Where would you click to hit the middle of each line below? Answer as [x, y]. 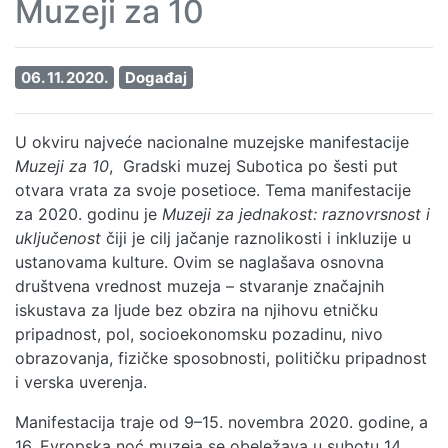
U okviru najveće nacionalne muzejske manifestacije [212, 141]
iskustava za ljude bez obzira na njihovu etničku [196, 309]
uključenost [58, 237]
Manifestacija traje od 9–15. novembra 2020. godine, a [221, 421]
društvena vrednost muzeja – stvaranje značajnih [199, 285]
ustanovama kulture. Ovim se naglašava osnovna [199, 261]
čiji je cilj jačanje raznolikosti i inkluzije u [256, 237]
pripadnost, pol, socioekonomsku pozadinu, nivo [199, 333]
